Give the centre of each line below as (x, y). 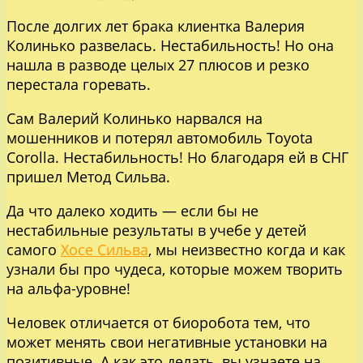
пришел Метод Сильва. (88, 176)
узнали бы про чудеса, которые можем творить (175, 269)
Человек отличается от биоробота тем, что (158, 322)
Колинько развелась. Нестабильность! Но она (170, 45)
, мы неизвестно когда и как (247, 249)
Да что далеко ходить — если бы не (132, 210)
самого (34, 249)
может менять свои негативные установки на (167, 342)
